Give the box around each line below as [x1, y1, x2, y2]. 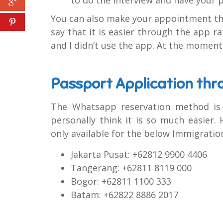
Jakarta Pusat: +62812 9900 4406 [71, 148, 207, 160]
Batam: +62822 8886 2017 [71, 188, 178, 201]
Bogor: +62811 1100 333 [71, 175, 171, 187]
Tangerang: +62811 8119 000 [71, 161, 192, 174]
